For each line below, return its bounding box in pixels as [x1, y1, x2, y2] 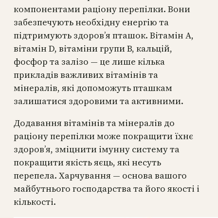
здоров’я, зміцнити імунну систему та [14, 143, 180, 155]
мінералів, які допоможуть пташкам [14, 81, 172, 94]
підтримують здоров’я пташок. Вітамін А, [14, 29, 194, 41]
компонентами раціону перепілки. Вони [14, 2, 190, 15]
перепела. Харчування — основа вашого [14, 169, 187, 182]
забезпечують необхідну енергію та [14, 16, 169, 28]
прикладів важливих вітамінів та [14, 68, 158, 81]
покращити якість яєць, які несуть [14, 156, 161, 168]
